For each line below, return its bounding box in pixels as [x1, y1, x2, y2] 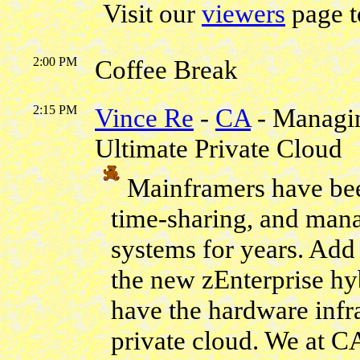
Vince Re [95, 103, 194, 133]
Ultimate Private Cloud [95, 133, 342, 163]
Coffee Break [95, 55, 238, 84]
